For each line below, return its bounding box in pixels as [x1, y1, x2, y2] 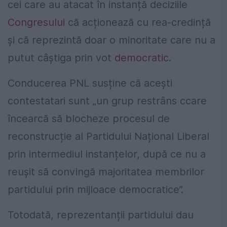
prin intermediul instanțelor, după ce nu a [8, 147, 206, 160]
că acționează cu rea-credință [65, 16, 211, 28]
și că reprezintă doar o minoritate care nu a [8, 33, 215, 46]
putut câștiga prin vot [8, 51, 115, 64]
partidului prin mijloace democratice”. [8, 183, 183, 196]
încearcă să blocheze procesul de [8, 112, 170, 125]
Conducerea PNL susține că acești [8, 77, 172, 89]
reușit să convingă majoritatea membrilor [8, 165, 204, 178]
